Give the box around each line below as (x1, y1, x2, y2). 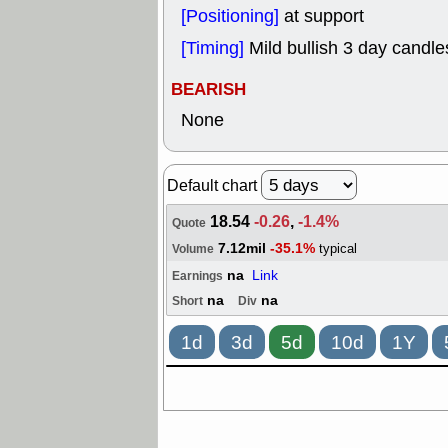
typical (319, 240, 357, 257)
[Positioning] (181, 4, 284, 28)
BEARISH (171, 77, 246, 102)
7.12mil (214, 239, 270, 259)
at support (284, 4, 364, 28)
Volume (172, 241, 214, 258)
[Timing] (181, 36, 249, 60)
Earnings (172, 268, 223, 285)
